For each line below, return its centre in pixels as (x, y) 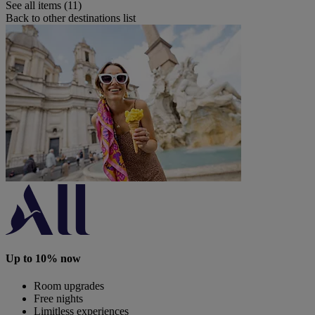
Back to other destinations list (71, 18)
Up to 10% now (43, 259)
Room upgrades (69, 286)
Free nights (58, 299)
